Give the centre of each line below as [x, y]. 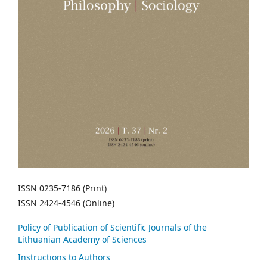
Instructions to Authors [64, 257]
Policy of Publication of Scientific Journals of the [112, 228]
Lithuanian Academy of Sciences [82, 240]
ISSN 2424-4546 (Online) [66, 203]
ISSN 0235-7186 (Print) [62, 188]
